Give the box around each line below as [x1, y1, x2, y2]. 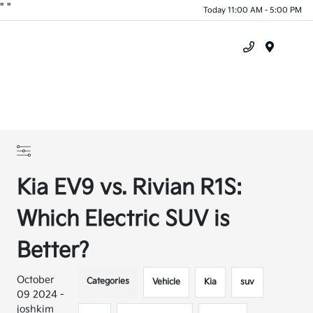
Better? [17, 238, 89, 263]
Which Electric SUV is [17, 207, 230, 232]
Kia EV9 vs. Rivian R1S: [17, 175, 242, 201]
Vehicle [152, 277, 181, 287]
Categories [87, 276, 130, 286]
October [17, 274, 55, 286]
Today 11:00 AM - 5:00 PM [203, 5, 302, 15]
